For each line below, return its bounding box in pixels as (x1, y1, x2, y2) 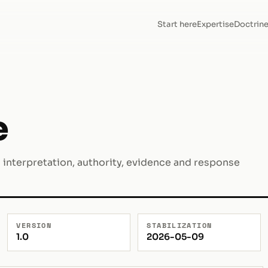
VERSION (16, 220, 52, 230)
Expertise (196, 19, 234, 29)
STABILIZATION (147, 220, 212, 230)
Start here (157, 19, 197, 29)
